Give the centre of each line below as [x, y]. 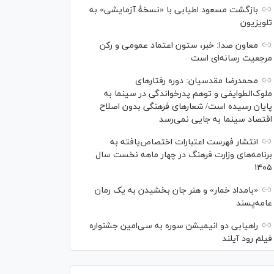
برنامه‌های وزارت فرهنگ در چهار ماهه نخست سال [184, 155]
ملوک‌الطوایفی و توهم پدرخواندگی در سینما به [188, 94]
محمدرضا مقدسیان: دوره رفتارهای [197, 81]
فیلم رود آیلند [247, 239]
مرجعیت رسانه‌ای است [231, 58]
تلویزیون [256, 23]
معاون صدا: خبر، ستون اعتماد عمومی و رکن [179, 46]
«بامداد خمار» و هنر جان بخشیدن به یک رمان [176, 191]
